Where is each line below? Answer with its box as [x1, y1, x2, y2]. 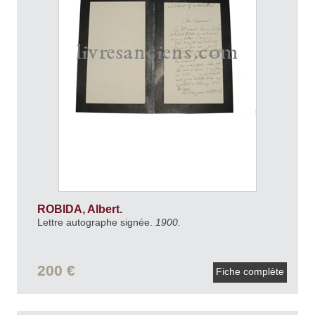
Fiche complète [213, 266, 287, 278]
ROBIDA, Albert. [37, 202, 125, 215]
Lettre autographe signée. [37, 216, 155, 228]
